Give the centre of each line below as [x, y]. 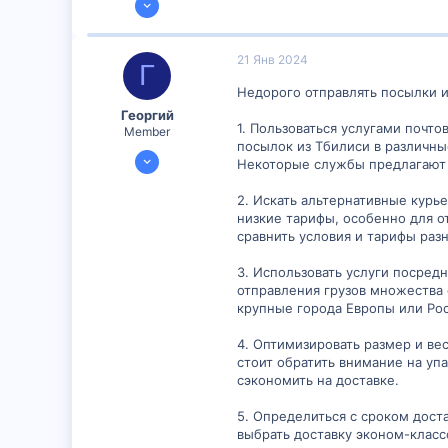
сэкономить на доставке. [318, 379]
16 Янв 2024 [171, 153]
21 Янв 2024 [272, 59]
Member [147, 131]
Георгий [147, 115]
